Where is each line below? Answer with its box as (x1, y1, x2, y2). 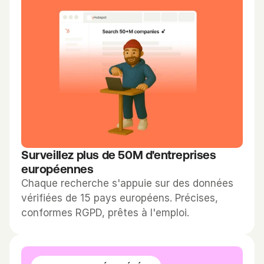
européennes (21, 162, 94, 176)
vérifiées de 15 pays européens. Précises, (21, 192, 218, 204)
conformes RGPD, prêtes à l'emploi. (21, 207, 189, 219)
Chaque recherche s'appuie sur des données (21, 177, 233, 189)
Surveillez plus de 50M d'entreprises (21, 148, 216, 161)
